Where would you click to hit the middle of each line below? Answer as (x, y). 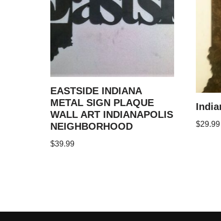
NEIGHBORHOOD (92, 126)
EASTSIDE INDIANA (96, 91)
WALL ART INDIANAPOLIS (112, 114)
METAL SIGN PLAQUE (102, 102)
